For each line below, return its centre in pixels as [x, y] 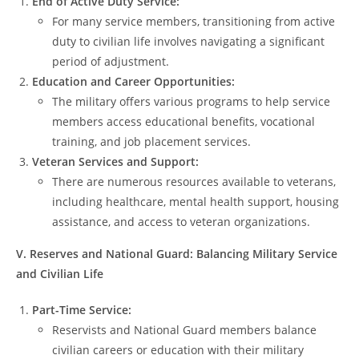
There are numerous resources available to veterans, [194, 181]
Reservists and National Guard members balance [184, 329]
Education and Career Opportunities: [133, 81]
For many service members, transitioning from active [194, 21]
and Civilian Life [60, 273]
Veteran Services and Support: [115, 161]
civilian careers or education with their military [178, 349]
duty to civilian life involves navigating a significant [188, 41]
